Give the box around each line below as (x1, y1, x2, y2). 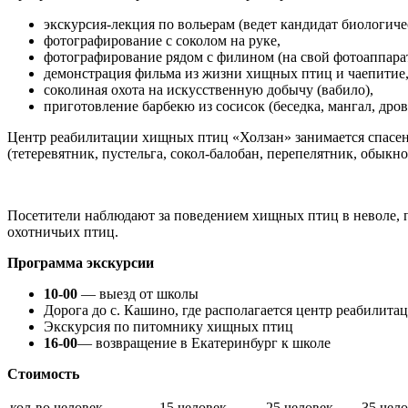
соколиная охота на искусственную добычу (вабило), (44, 82, 373, 97)
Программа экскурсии (7, 255, 154, 270)
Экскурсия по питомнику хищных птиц (44, 319, 293, 334)
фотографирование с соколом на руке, (44, 33, 280, 48)
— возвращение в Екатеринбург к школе (77, 335, 331, 351)
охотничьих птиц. (7, 224, 118, 240)
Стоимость (7, 366, 79, 382)
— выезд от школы (81, 286, 199, 301)
